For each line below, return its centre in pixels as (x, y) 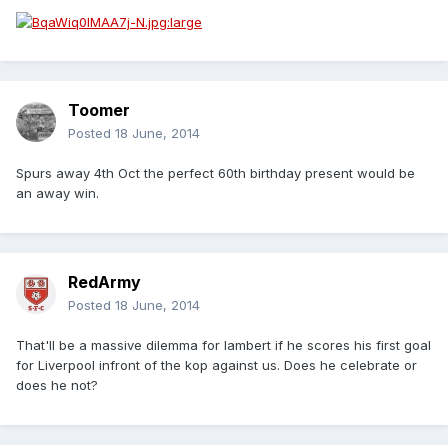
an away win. (57, 193)
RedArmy (104, 282)
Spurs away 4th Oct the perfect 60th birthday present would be (215, 173)
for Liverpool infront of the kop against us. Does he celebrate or (216, 365)
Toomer (99, 110)
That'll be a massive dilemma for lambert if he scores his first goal (223, 345)
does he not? (57, 385)
